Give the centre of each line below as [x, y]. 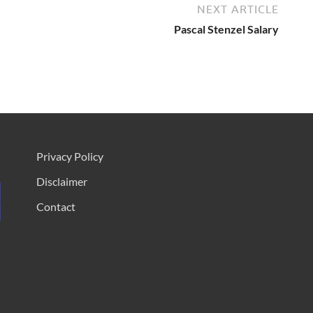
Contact [56, 206]
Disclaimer [61, 181]
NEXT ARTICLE [238, 9]
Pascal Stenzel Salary [226, 29]
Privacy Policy [70, 156]
